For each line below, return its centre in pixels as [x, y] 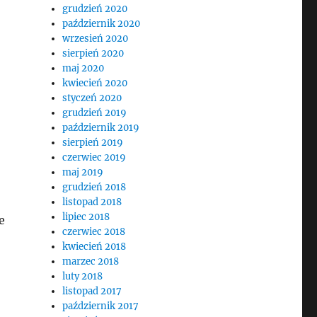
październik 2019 [101, 128]
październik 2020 [102, 24]
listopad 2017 [92, 291]
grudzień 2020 [95, 9]
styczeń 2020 [92, 98]
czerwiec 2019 [94, 157]
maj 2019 [83, 172]
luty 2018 [83, 276]
